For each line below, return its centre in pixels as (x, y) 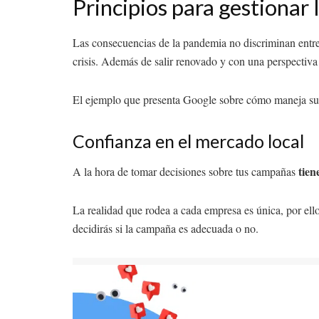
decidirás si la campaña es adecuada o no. (166, 229)
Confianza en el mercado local (188, 141)
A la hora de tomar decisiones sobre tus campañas (185, 172)
